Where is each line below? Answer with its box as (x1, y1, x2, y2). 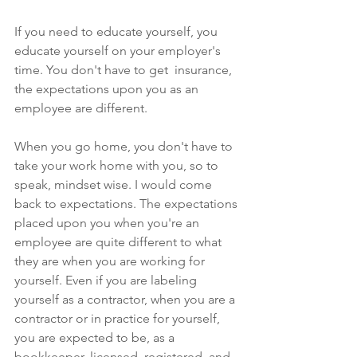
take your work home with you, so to (14, 157, 222, 173)
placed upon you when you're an (14, 214, 202, 230)
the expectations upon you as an (14, 80, 202, 96)
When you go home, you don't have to (14, 138, 236, 154)
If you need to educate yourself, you (14, 23, 221, 39)
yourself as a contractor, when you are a (14, 291, 238, 307)
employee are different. (14, 100, 151, 116)
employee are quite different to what (14, 233, 225, 249)
